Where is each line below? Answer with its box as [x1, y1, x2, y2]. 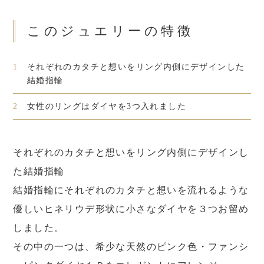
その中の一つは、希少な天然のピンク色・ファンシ [13, 242, 249, 252]
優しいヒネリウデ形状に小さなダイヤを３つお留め [13, 204, 249, 214]
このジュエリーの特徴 [27, 24, 194, 39]
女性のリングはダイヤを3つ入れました [27, 102, 187, 111]
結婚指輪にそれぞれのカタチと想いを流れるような [13, 185, 249, 196]
